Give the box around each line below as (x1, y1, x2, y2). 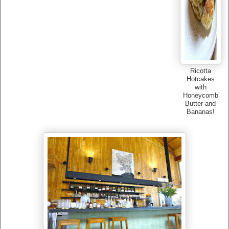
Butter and (185, 100, 216, 108)
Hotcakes (186, 76, 215, 83)
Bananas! (186, 108, 215, 116)
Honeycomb (182, 92, 218, 100)
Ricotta (190, 67, 211, 75)
